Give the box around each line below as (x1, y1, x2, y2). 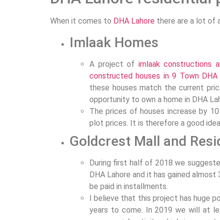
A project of (89, 59, 138, 69)
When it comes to (50, 16, 113, 26)
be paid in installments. (89, 181, 168, 191)
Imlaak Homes (70, 34, 159, 51)
